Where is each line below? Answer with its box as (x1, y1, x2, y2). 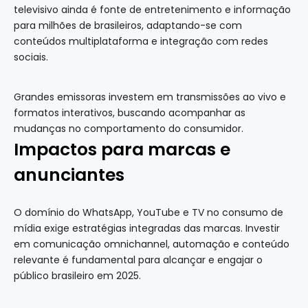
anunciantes (14, 163, 124, 188)
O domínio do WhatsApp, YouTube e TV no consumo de (14, 206, 283, 220)
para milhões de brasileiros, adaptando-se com (14, 19, 242, 33)
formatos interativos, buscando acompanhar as (14, 106, 245, 120)
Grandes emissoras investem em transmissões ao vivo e (14, 90, 286, 104)
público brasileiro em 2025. (14, 269, 141, 283)
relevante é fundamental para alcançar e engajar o (14, 253, 263, 267)
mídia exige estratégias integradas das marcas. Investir (14, 221, 280, 236)
